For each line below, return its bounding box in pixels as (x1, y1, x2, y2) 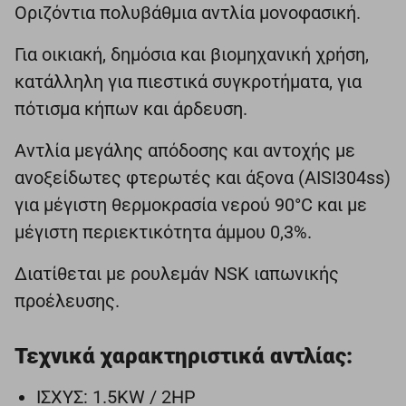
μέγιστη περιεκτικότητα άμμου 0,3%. (14, 221, 312, 244)
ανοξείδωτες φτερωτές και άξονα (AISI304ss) (14, 167, 391, 189)
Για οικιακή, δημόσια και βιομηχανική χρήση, (14, 43, 369, 66)
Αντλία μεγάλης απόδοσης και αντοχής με (14, 140, 355, 162)
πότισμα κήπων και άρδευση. (14, 98, 247, 121)
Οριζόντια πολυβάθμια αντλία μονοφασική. (14, 2, 361, 24)
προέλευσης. (14, 290, 120, 313)
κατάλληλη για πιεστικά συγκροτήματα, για (14, 71, 362, 93)
